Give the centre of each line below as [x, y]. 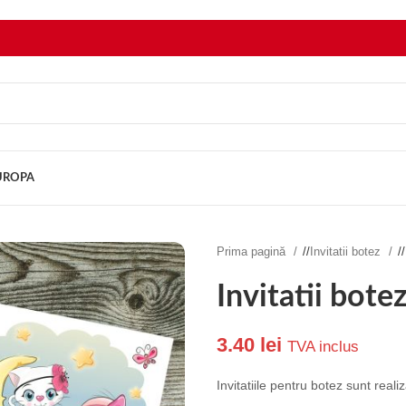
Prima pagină [253, 251]
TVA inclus [323, 346]
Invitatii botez [347, 251]
